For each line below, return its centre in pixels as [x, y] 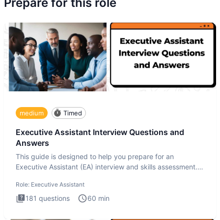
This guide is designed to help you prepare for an [95, 157]
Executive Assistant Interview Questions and [100, 132]
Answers [32, 143]
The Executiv [37, 177]
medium [32, 113]
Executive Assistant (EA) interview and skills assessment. [107, 167]
